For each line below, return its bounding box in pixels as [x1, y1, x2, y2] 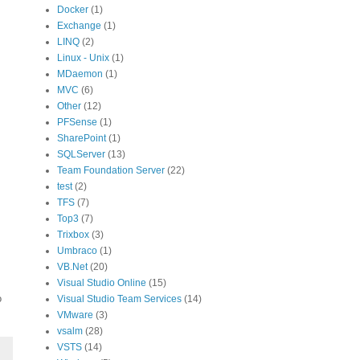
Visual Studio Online [57, 277, 146, 288]
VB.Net [57, 261, 88, 272]
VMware [57, 309, 93, 321]
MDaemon [57, 68, 103, 80]
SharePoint [57, 133, 106, 144]
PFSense [57, 117, 97, 128]
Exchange [57, 20, 101, 31]
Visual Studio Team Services [57, 293, 182, 305]
